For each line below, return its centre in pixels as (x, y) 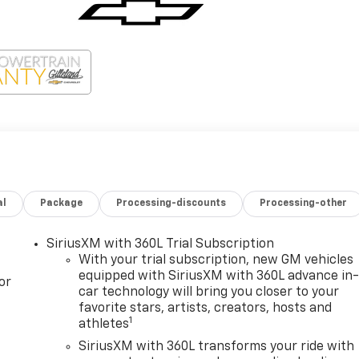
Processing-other (304, 204)
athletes (104, 325)
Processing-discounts (171, 204)
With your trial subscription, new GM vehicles (216, 261)
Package (62, 204)
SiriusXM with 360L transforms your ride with (217, 347)
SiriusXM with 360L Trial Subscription (161, 245)
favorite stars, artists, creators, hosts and (206, 309)
